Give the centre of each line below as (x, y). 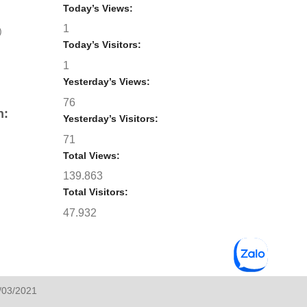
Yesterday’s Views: (108, 82)
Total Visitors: (97, 192)
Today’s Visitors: (103, 45)
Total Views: (93, 155)
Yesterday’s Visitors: (112, 118)
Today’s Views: (99, 8)
